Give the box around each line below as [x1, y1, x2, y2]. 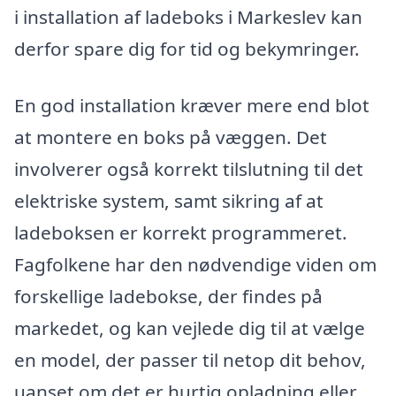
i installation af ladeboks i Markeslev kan [14, 4, 362, 30]
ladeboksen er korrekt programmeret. [14, 220, 347, 246]
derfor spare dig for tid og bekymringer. [14, 36, 360, 62]
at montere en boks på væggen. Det [14, 125, 327, 150]
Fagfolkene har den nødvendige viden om [14, 252, 377, 278]
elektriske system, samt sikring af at [14, 188, 324, 214]
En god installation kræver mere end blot [14, 93, 369, 118]
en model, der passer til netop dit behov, [14, 347, 366, 373]
